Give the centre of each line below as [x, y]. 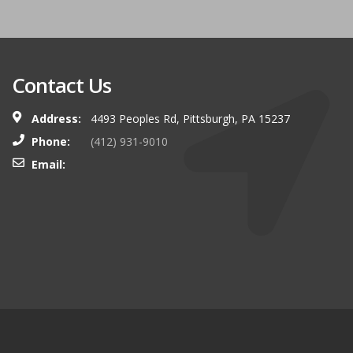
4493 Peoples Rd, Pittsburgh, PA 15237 [190, 119]
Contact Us [61, 85]
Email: [48, 164]
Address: [56, 119]
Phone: [51, 141]
